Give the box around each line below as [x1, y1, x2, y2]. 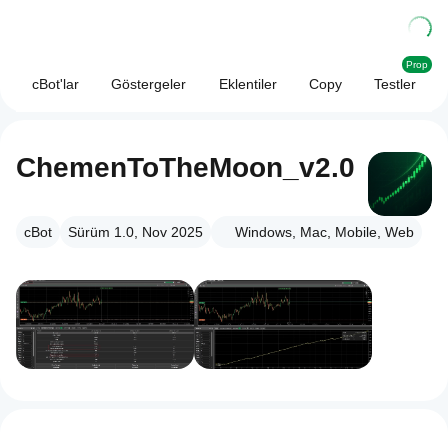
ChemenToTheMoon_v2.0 [16, 152, 355, 183]
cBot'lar [32, 76, 80, 92]
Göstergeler [111, 76, 187, 92]
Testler [373, 76, 416, 92]
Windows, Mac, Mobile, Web [235, 224, 414, 240]
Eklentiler [218, 76, 277, 92]
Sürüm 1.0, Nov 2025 [68, 224, 203, 240]
